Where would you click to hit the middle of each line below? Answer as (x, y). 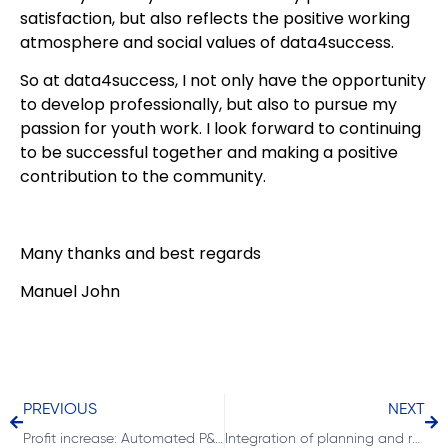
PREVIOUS (60, 408)
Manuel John (70, 292)
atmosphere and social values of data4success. (207, 42)
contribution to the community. (143, 177)
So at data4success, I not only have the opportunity (223, 81)
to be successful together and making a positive (209, 153)
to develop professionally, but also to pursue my (208, 105)
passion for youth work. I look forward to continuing (220, 129)
